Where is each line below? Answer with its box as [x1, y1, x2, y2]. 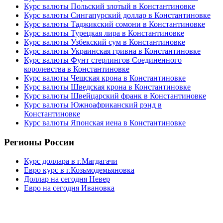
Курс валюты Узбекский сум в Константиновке [24, 37, 185, 46]
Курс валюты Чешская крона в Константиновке [24, 73, 186, 82]
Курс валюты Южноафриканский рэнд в [24, 100, 162, 109]
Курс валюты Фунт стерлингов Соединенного [24, 55, 182, 64]
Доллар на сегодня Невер [24, 175, 110, 184]
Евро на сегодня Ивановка [24, 184, 114, 193]
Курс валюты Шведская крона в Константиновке [24, 82, 191, 91]
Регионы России [4, 136, 74, 147]
